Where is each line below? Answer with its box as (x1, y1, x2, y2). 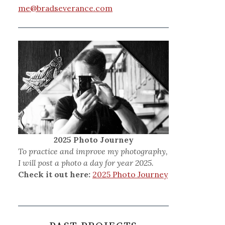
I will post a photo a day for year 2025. (18, 158, 154, 168)
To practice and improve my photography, (18, 146, 168, 157)
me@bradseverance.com (18, 3, 113, 14)
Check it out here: (18, 169, 91, 180)
